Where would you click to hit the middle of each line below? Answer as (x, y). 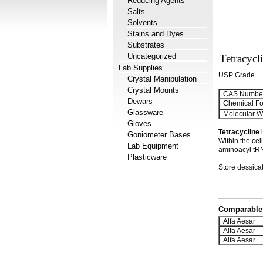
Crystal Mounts (153, 90)
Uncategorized (152, 56)
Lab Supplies (141, 68)
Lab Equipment (153, 146)
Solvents (142, 23)
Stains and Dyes (156, 34)
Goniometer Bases (159, 135)
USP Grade (237, 75)
